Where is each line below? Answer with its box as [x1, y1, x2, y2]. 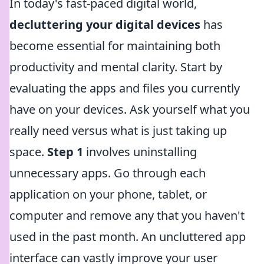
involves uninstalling [83, 144, 197, 160]
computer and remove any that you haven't [9, 207, 245, 223]
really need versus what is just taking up [9, 123, 227, 138]
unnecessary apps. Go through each [9, 165, 206, 181]
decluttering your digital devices [9, 16, 200, 32]
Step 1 [47, 144, 83, 160]
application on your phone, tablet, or [9, 186, 207, 202]
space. [9, 144, 47, 160]
